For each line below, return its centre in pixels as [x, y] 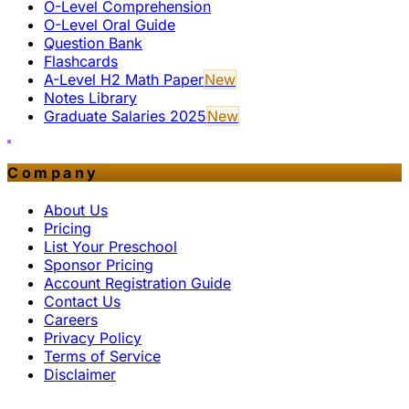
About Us [76, 210]
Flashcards [81, 62]
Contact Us [82, 301]
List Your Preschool [110, 246]
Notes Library [90, 98]
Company [53, 172]
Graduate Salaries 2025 [125, 116]
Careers [71, 319]
